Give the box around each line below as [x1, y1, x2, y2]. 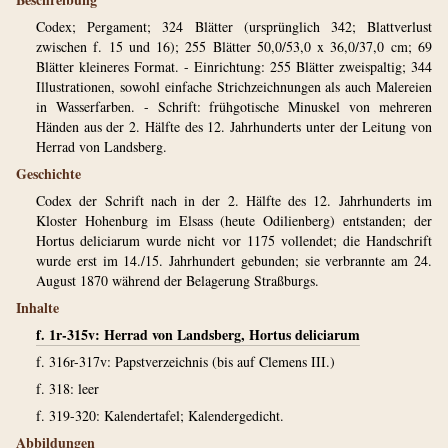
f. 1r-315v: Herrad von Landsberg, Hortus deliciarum [36, 324, 360, 345]
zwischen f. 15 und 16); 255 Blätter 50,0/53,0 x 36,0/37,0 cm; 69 [36, 37, 432, 56]
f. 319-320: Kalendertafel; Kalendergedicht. [36, 406, 284, 425]
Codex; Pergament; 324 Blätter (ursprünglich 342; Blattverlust [36, 17, 432, 36]
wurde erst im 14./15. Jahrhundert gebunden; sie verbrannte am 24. [36, 251, 432, 270]
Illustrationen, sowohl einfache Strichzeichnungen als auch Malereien [36, 77, 432, 96]
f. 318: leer [36, 379, 99, 398]
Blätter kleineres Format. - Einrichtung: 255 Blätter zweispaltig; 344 [36, 57, 432, 76]
